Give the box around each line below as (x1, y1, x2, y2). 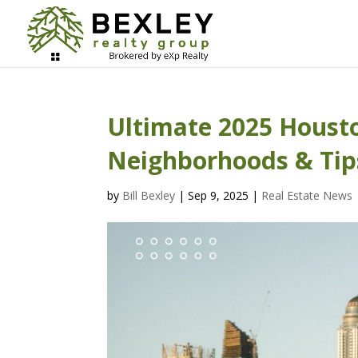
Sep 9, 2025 (188, 188, 249, 203)
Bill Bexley (122, 188, 176, 203)
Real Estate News (261, 188, 353, 203)
